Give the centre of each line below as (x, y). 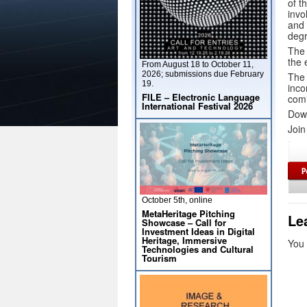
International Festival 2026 (197, 106)
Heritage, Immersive (184, 240)
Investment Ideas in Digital (198, 231)
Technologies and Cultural (198, 249)
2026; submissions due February (203, 74)
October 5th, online (177, 200)
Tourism (159, 258)
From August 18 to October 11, (198, 64)
